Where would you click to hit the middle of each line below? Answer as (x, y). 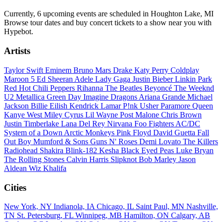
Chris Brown (181, 114)
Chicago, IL (116, 207)
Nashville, (202, 207)
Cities (15, 187)
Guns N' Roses (115, 141)
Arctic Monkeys (90, 132)
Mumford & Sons (62, 141)
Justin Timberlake (32, 123)
